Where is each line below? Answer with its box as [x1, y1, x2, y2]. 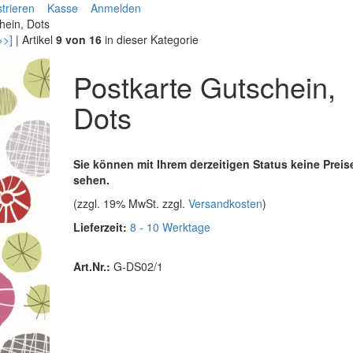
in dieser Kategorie [102, 32, 199, 47]
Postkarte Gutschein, [72, 66, 336, 106]
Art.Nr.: [72, 258, 110, 274]
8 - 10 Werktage [129, 219, 210, 235]
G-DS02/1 [110, 258, 163, 274]
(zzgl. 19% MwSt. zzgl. [72, 195, 188, 211]
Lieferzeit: [72, 219, 127, 235]
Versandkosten [188, 195, 262, 211]
